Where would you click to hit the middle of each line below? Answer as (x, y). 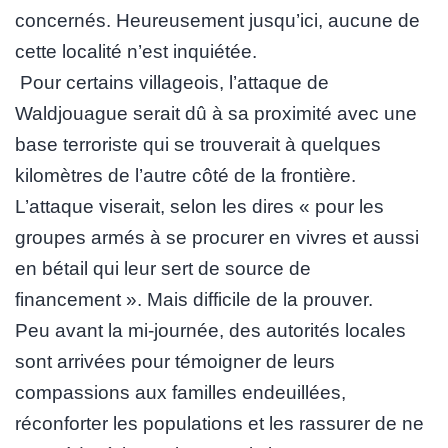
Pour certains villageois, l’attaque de (172, 82)
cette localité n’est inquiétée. (136, 51)
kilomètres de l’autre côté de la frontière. (185, 175)
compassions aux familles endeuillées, (180, 392)
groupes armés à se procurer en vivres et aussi (217, 237)
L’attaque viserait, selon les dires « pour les (199, 206)
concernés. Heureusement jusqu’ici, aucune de (217, 20)
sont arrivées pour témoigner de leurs (175, 361)
